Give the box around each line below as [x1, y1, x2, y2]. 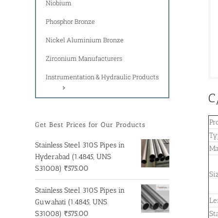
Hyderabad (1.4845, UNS [35, 152, 111, 161]
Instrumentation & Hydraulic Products [46, 73, 159, 82]
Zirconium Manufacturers [46, 54, 122, 63]
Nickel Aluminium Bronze [46, 36, 124, 45]
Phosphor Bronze [46, 17, 95, 26]
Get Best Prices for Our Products [35, 121, 145, 129]
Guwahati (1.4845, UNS [35, 197, 107, 206]
